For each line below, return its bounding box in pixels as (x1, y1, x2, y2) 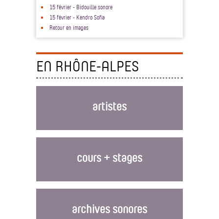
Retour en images (49, 23, 88, 31)
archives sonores (72, 201, 147, 216)
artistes (92, 98, 127, 113)
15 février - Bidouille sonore (49, 3, 112, 11)
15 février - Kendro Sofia (49, 13, 105, 21)
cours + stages (77, 150, 142, 165)
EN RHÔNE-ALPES (36, 56, 139, 75)
